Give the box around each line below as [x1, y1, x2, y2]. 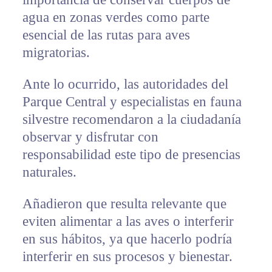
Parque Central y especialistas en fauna [22, 94, 242, 110]
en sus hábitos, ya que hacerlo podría [22, 231, 232, 247]
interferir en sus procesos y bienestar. [22, 249, 233, 265]
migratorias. [22, 45, 90, 61]
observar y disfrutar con [22, 129, 158, 145]
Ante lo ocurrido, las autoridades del [22, 76, 228, 92]
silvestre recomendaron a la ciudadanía [22, 112, 241, 127]
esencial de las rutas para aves [22, 27, 190, 43]
